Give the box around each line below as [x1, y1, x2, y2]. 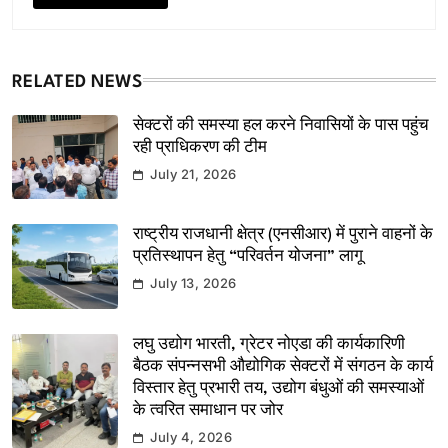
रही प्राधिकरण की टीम [133, 139, 267, 156]
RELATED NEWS [12, 73, 143, 91]
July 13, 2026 [150, 275, 237, 292]
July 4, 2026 [150, 429, 233, 446]
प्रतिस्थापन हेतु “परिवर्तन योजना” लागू [133, 249, 363, 266]
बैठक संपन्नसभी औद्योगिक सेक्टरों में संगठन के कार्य [133, 359, 433, 376]
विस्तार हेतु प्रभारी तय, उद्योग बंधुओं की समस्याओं [133, 381, 424, 398]
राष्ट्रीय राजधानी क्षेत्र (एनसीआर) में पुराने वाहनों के [133, 227, 433, 244]
